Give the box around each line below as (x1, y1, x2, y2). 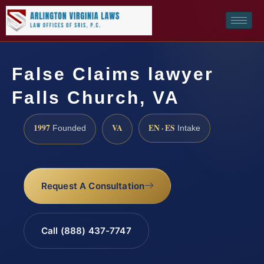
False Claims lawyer (12, 64, 214, 84)
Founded (50, 123, 86, 133)
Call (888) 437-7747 (41, 225, 131, 237)
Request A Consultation (41, 180, 145, 192)
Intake (175, 123, 200, 133)
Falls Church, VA (12, 87, 180, 107)
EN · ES (148, 121, 175, 134)
